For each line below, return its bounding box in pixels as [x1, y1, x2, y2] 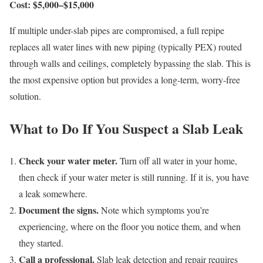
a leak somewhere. [19, 187, 87, 200]
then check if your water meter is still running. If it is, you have [19, 171, 249, 184]
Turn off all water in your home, [117, 154, 237, 167]
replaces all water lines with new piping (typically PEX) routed [9, 41, 242, 53]
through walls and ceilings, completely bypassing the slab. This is [9, 57, 251, 70]
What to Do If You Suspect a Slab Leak [9, 118, 243, 139]
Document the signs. [19, 203, 99, 217]
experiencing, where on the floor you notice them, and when [19, 220, 241, 233]
